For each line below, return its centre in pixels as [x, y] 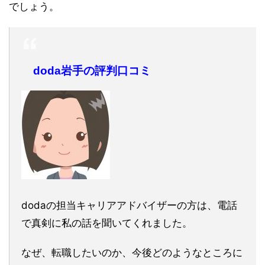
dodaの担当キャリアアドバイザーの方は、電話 [129, 205]
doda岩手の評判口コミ [92, 70]
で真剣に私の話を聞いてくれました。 [107, 223]
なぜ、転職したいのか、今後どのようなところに [132, 252]
